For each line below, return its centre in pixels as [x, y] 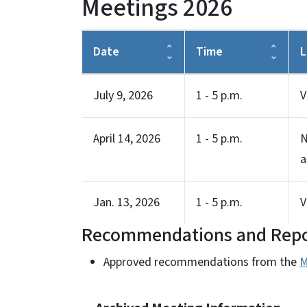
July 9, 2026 [123, 95]
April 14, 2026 [127, 138]
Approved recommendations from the [201, 262]
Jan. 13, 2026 [126, 202]
